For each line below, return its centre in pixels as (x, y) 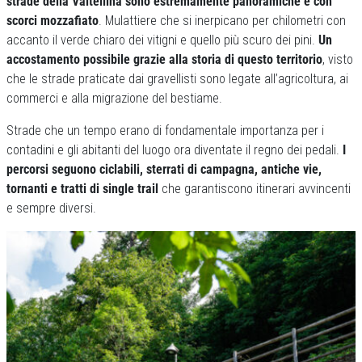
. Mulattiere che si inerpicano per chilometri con (222, 21)
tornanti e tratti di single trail (82, 189)
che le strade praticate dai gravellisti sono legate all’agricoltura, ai (177, 79)
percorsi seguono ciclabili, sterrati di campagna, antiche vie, (164, 169)
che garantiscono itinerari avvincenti (255, 189)
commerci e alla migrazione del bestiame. (114, 98)
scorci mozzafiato (53, 21)
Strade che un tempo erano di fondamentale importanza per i (165, 130)
